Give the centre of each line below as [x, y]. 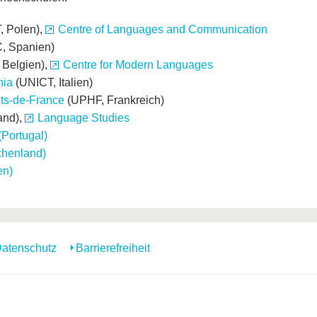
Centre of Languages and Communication [162, 30]
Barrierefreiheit [113, 248]
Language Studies [83, 118]
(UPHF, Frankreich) [115, 100]
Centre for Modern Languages [138, 65]
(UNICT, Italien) [52, 83]
